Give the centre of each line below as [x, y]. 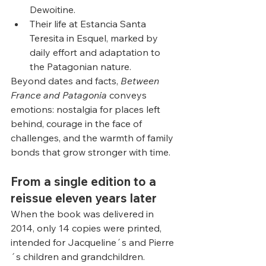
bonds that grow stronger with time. [91, 152]
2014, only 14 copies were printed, [87, 228]
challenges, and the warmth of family [93, 138]
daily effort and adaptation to [96, 52]
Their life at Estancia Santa [89, 24]
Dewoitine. [53, 9]
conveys [128, 95]
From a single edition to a [85, 181]
